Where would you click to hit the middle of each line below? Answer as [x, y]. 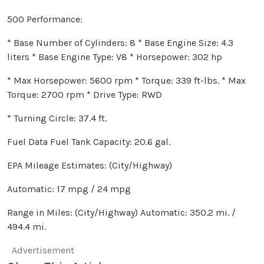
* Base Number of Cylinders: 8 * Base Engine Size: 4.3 [120, 42]
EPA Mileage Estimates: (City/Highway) [90, 165]
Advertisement [43, 250]
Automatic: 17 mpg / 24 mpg [69, 189]
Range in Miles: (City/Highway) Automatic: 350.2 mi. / [121, 212]
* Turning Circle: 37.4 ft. [57, 118]
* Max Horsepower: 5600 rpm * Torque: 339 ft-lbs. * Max [126, 80]
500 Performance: [45, 19]
